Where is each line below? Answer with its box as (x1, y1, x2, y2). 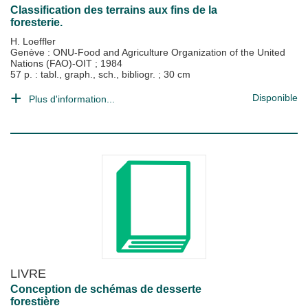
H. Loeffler (10, 36, 56, 47)
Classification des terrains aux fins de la (10, 4, 217, 16)
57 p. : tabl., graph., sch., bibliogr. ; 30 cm (10, 69, 190, 80)
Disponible (252, 92, 298, 103)
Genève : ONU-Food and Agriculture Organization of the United (10, 47, 285, 58)
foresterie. (10, 16, 63, 28)
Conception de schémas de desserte (10, 283, 201, 295)
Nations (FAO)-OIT (10, 58, 95, 69)
